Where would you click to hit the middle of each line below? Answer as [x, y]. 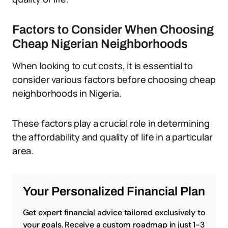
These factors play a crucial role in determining [111, 123]
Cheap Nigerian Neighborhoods [100, 44]
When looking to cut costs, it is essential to [103, 66]
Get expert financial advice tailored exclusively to [114, 212]
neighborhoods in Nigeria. [67, 93]
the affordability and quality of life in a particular [112, 137]
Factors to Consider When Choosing [113, 30]
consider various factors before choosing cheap [114, 79]
